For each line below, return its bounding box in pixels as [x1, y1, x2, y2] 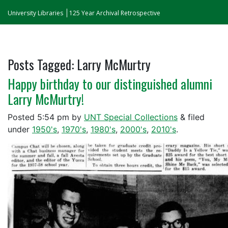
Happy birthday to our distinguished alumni [8, 74, 212, 93]
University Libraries [8, 9, 63, 17]
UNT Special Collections [84, 112, 178, 122]
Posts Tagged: [8, 55, 74, 74]
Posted [8, 112, 37, 122]
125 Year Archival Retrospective [69, 9, 160, 17]
